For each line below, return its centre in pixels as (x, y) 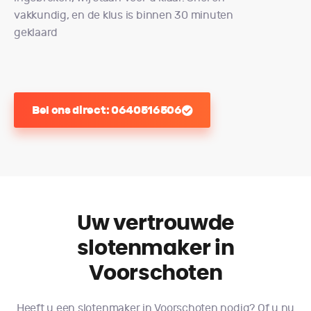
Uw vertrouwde (155, 224)
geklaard (36, 33)
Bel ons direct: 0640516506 (107, 110)
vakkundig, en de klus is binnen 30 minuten (124, 15)
